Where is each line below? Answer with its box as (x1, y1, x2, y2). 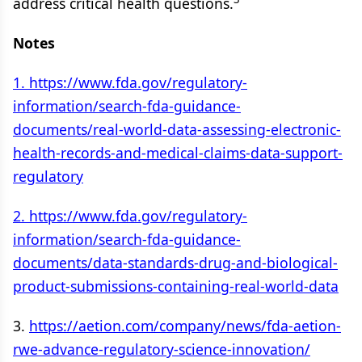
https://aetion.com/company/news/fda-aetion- (29, 316, 341, 335)
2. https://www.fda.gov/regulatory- (13, 206, 247, 225)
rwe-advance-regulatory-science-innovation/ (13, 339, 310, 359)
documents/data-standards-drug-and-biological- (13, 253, 338, 272)
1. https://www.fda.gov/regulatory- (13, 73, 247, 92)
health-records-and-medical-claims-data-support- (13, 143, 343, 162)
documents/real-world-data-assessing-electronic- (13, 120, 341, 139)
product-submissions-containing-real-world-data (13, 276, 339, 296)
